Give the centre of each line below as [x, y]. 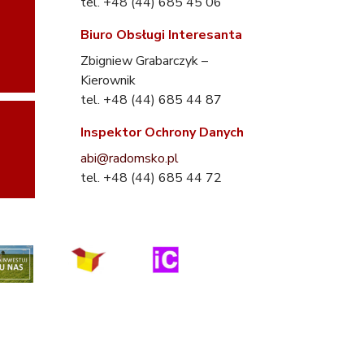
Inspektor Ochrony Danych [162, 133]
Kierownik [108, 81]
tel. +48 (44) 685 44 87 [151, 100]
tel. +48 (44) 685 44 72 [151, 178]
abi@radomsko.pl [130, 159]
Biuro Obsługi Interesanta [161, 35]
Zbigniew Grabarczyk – [144, 61]
